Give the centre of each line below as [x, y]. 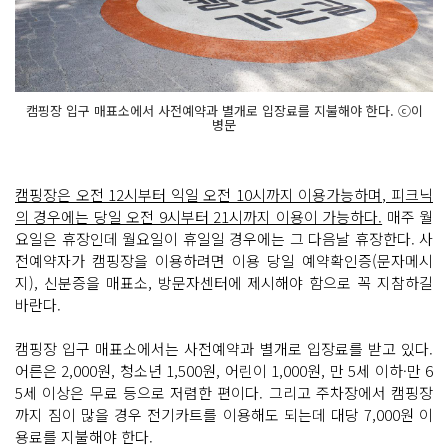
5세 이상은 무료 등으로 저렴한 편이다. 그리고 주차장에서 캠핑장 [224, 393]
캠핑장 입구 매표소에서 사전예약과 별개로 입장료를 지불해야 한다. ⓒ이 [224, 111]
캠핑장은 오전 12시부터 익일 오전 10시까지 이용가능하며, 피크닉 [224, 195]
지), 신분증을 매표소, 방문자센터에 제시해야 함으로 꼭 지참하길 [224, 283]
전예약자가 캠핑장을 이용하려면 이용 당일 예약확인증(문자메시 [224, 261]
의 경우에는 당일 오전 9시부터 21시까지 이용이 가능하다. [199, 217]
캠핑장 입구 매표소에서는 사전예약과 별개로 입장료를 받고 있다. [224, 349]
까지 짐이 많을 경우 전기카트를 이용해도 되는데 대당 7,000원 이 [224, 415]
